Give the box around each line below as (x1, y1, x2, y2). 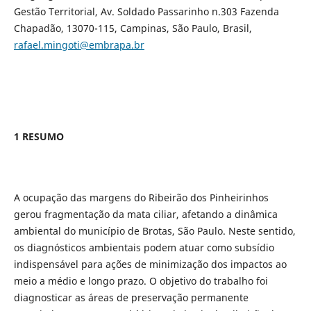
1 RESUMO (13, 130, 64, 144)
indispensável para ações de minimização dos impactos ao (13, 258, 287, 271)
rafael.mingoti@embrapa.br (13, 38, 144, 52)
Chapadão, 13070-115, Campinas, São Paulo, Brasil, (13, 22, 252, 35)
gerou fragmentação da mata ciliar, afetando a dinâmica (13, 208, 278, 221)
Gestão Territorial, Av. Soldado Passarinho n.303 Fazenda (13, 5, 279, 19)
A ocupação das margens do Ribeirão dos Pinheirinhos (13, 191, 269, 205)
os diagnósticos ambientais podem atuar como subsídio (13, 241, 274, 255)
